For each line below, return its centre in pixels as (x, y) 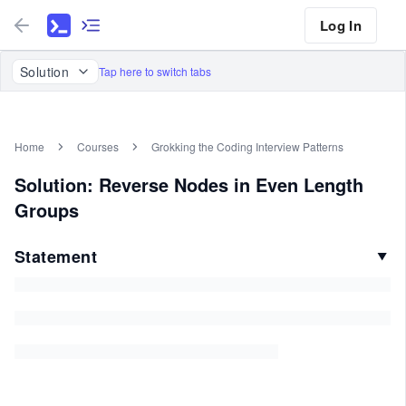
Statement (56, 256)
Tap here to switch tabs (155, 71)
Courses (98, 146)
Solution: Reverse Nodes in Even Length (189, 184)
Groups (47, 210)
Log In (340, 25)
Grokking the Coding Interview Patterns (247, 146)
